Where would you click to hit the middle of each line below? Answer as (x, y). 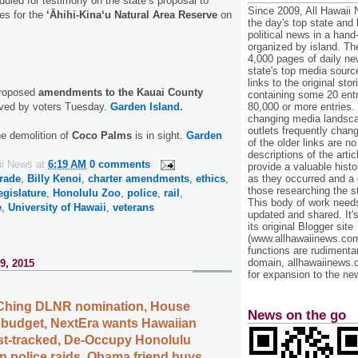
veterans (133, 208)
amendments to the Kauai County (121, 93)
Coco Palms (102, 136)
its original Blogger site (300, 227)
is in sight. (159, 136)
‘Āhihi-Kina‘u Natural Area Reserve (133, 15)
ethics (211, 179)
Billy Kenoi (54, 179)
